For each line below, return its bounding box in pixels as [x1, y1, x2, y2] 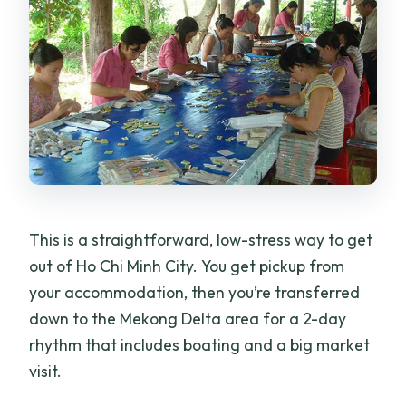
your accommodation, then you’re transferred [29, 282, 361, 304]
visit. [29, 361, 63, 382]
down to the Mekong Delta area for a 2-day [29, 308, 347, 330]
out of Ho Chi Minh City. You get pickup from [29, 256, 345, 277]
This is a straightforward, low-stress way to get [29, 229, 373, 251]
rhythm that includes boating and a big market [29, 334, 371, 356]
